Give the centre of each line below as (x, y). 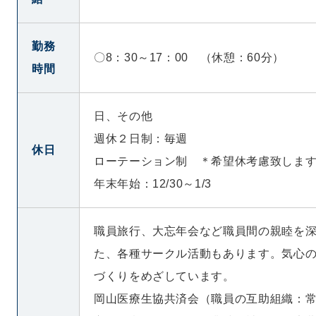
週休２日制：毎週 (141, 139)
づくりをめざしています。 (164, 276)
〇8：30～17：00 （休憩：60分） (189, 57)
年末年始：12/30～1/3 (153, 184)
